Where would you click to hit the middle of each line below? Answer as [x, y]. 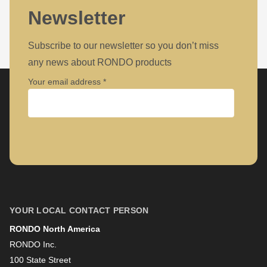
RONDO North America [55, 229]
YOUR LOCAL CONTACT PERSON [79, 211]
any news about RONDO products [100, 62]
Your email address [66, 82]
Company [46, 133]
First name [50, 183]
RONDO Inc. [33, 245]
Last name [49, 233]
